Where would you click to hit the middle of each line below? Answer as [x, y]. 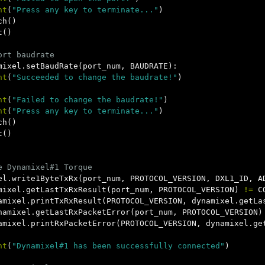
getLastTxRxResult [66, 190]
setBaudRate [52, 66]
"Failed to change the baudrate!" [88, 100]
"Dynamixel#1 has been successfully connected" [118, 246]
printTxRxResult [66, 201]
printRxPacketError [73, 223]
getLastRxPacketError [83, 212]
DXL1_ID [232, 178]
